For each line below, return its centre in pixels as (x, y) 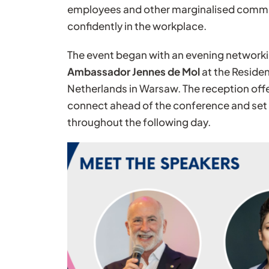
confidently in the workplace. (137, 26)
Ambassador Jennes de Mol (133, 72)
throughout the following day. (139, 122)
